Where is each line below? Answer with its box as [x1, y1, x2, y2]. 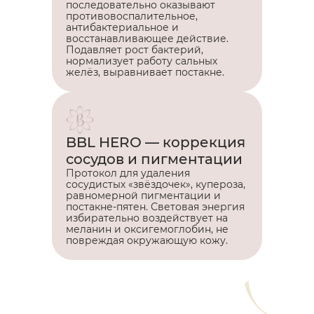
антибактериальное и [66, 20, 179, 34]
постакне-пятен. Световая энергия [66, 200, 245, 213]
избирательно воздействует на [66, 211, 228, 224]
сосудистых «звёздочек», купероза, [66, 177, 245, 191]
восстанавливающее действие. [66, 32, 228, 45]
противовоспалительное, [66, 9, 198, 22]
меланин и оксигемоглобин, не [66, 222, 228, 235]
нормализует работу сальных [66, 54, 217, 67]
